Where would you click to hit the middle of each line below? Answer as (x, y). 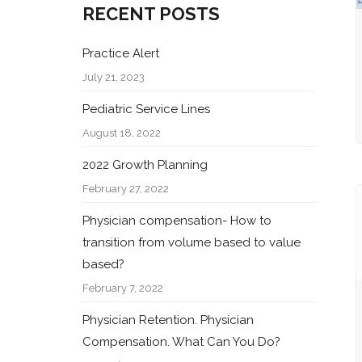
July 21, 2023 (114, 77)
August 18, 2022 (122, 133)
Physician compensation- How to (177, 221)
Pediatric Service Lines (147, 109)
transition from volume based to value (192, 242)
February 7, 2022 (123, 288)
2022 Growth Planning (145, 165)
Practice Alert (121, 53)
